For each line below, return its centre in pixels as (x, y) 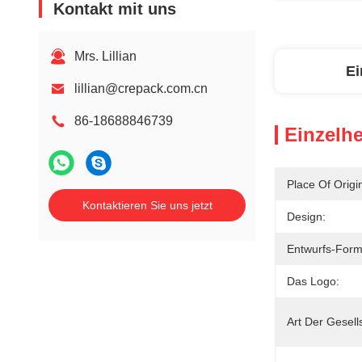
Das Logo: (313, 281)
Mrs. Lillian (105, 56)
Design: (306, 217)
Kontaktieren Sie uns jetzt (147, 205)
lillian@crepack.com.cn (141, 88)
